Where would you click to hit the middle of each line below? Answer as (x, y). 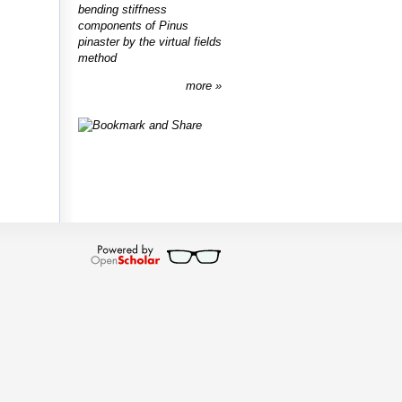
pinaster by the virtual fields (150, 41)
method (97, 57)
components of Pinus (133, 25)
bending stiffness (122, 9)
